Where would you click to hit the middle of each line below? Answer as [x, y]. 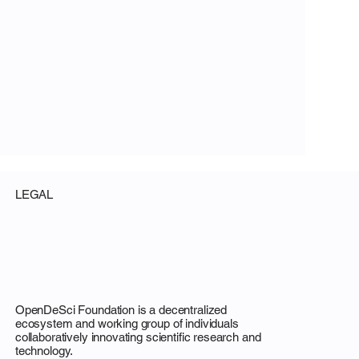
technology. [44, 350]
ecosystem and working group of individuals [127, 323]
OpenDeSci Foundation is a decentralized [121, 309]
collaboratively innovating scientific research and [138, 337]
